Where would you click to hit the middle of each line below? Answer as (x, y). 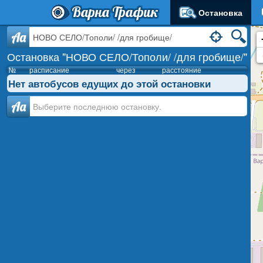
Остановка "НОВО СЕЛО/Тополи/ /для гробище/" (127, 56)
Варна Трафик (115, 12)
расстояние (181, 70)
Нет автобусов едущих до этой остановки (109, 83)
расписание (49, 70)
